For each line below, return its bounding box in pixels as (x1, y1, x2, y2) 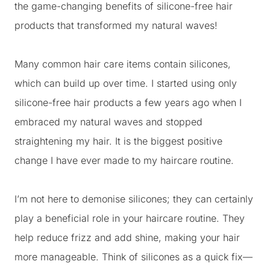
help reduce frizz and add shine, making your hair (14, 231, 240, 243)
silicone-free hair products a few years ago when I (14, 96, 242, 108)
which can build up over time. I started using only (14, 77, 237, 89)
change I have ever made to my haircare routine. (14, 154, 234, 166)
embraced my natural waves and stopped (14, 116, 202, 128)
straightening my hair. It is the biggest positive (14, 135, 222, 147)
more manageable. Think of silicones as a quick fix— (14, 251, 253, 263)
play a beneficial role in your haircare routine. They (14, 212, 245, 224)
